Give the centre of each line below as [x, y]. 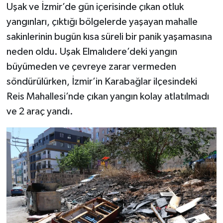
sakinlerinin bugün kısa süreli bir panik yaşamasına [109, 37]
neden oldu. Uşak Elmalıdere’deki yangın [92, 52]
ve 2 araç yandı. [40, 112]
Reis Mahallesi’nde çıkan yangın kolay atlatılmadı [108, 97]
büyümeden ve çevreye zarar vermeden [91, 67]
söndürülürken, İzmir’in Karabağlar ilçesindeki [102, 82]
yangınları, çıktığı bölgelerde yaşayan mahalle [102, 22]
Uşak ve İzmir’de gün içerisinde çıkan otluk [95, 7]
